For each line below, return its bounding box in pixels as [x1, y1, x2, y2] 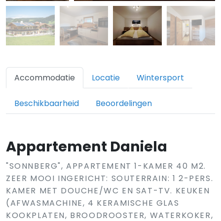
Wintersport [137, 72, 184, 83]
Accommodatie [14, 72, 75, 83]
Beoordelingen [96, 98, 152, 109]
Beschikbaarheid [14, 98, 79, 109]
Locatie [92, 72, 120, 83]
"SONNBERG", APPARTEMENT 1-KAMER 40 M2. [6, 160, 206, 172]
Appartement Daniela [6, 137, 167, 156]
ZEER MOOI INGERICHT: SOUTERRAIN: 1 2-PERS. [6, 173, 214, 184]
